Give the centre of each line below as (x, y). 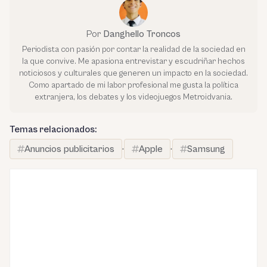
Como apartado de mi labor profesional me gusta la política (133, 85)
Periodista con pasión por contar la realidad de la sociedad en (133, 49)
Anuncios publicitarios (69, 149)
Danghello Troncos (142, 34)
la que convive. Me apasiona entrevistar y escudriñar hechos (133, 61)
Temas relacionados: (53, 129)
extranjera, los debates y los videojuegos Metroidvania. (133, 97)
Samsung (206, 149)
